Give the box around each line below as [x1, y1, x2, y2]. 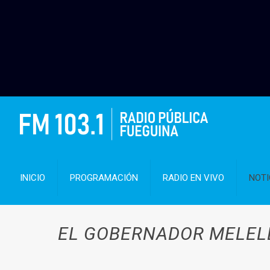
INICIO [20, 172, 46, 183]
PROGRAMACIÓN [70, 172, 139, 183]
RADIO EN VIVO [163, 172, 225, 183]
